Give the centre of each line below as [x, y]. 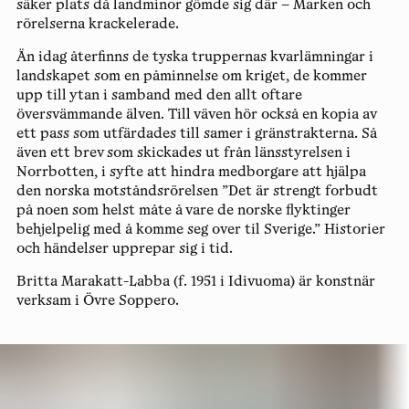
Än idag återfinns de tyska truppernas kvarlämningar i [194, 58]
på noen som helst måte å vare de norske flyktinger [183, 211]
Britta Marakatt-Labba [93, 282]
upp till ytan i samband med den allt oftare [159, 96]
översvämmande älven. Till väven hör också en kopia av [196, 115]
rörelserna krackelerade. [97, 25]
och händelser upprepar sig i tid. [124, 249]
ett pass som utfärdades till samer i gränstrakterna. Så [196, 134]
